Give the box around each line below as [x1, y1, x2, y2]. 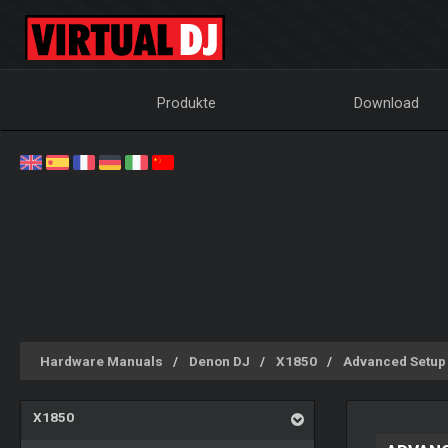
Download [354, 95, 420, 111]
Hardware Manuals [40, 353, 163, 369]
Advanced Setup [343, 353, 446, 369]
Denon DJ [189, 353, 250, 369]
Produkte [157, 95, 217, 111]
